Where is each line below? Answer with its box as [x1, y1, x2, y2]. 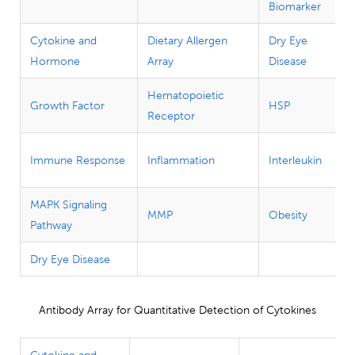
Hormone [30, 55, 80, 68]
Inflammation [147, 154, 215, 167]
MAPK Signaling [30, 198, 107, 212]
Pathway [30, 219, 72, 232]
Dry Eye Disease [30, 253, 110, 266]
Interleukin [269, 154, 322, 167]
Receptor [147, 109, 195, 123]
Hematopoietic [147, 89, 224, 102]
